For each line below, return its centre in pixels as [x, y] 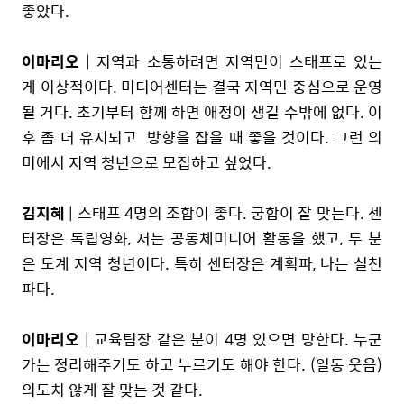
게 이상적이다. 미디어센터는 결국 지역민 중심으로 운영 [202, 86]
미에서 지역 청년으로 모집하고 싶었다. [148, 162]
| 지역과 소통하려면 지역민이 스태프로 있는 [231, 61]
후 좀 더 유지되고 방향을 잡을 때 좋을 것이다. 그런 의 [202, 137]
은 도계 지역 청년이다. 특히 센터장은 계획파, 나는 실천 [202, 263]
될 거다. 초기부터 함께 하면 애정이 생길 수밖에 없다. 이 [202, 111]
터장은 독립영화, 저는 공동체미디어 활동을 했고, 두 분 [202, 238]
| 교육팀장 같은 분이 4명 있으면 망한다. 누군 [231, 339]
